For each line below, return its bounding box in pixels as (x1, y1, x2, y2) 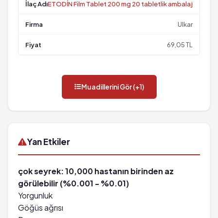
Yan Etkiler (27, 136, 70, 147)
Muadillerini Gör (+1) (81, 83, 144, 91)
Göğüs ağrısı (18, 202, 63, 213)
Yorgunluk (18, 190, 53, 200)
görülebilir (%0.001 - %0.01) (18, 178, 129, 188)
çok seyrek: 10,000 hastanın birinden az (18, 166, 174, 176)
